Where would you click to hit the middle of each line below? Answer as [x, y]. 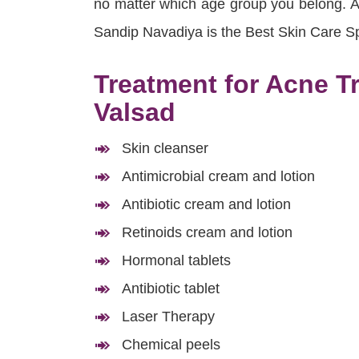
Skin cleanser [165, 149]
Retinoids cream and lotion [207, 233]
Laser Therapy [168, 317]
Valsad [135, 113]
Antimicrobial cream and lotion [218, 177]
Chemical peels [171, 345]
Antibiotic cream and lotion [206, 205]
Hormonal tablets [176, 261]
